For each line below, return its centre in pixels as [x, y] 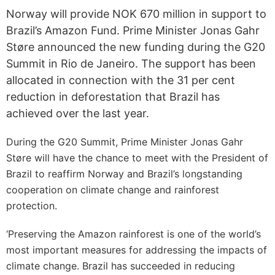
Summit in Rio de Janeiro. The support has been [131, 64]
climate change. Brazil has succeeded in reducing [121, 266]
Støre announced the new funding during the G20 [136, 47]
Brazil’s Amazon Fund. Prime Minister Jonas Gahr [133, 30]
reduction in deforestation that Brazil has [113, 97]
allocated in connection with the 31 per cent [121, 80]
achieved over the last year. [78, 113]
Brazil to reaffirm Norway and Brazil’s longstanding [124, 174]
